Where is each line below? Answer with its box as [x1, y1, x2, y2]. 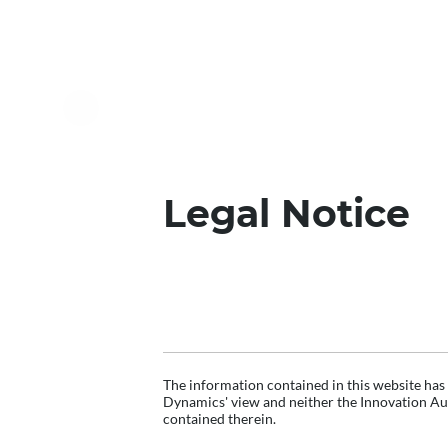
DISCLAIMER [163, 308, 261, 328]
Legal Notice [163, 190, 411, 237]
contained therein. [163, 410, 277, 428]
